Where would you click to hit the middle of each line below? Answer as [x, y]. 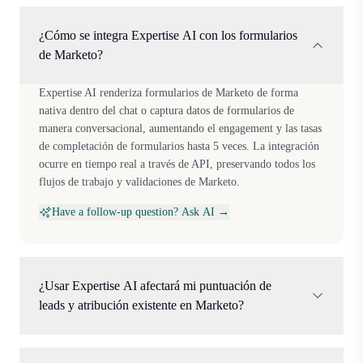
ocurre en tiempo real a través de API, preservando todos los [177, 164]
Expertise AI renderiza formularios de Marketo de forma [169, 92]
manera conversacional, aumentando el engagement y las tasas [180, 128]
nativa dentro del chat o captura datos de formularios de [167, 110]
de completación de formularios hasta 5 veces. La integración [179, 146]
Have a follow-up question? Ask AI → [141, 211]
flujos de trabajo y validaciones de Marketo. [139, 181]
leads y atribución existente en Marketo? [141, 305]
